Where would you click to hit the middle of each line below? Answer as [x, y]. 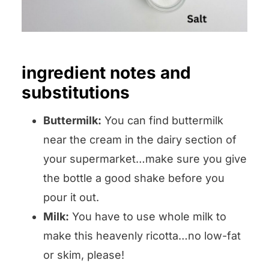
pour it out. [71, 198]
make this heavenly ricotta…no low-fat [142, 236]
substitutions [76, 93]
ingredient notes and [106, 73]
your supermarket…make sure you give [145, 159]
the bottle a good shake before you [134, 178]
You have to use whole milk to [148, 217]
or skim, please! [84, 255]
